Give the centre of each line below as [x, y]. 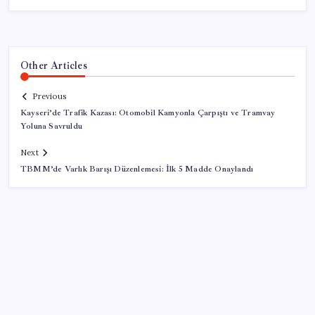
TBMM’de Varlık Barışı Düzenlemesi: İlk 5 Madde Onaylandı [137, 169]
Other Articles [54, 65]
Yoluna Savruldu [51, 127]
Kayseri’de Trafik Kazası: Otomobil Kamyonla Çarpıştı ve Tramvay [148, 113]
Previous [49, 97]
